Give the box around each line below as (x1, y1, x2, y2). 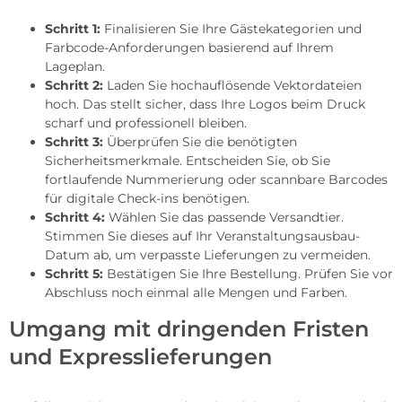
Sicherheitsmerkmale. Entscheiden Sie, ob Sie (45, 152, 330, 169)
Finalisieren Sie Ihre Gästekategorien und (100, 20, 362, 37)
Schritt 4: (45, 208, 105, 225)
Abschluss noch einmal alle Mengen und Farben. (45, 284, 347, 301)
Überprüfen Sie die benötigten (103, 133, 297, 150)
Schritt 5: (45, 265, 103, 282)
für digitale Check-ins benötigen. (45, 189, 249, 206)
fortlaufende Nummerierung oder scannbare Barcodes (45, 170, 388, 188)
